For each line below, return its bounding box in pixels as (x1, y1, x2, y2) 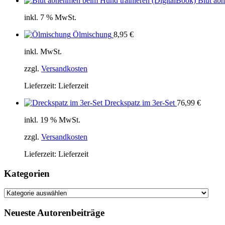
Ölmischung (73, 30, 111, 39)
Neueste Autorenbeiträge (4, 207, 104, 218)
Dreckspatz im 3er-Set (104, 98, 175, 107)
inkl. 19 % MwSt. (24, 115, 80, 124)
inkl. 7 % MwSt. (24, 13, 76, 22)
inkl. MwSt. (24, 47, 62, 56)
